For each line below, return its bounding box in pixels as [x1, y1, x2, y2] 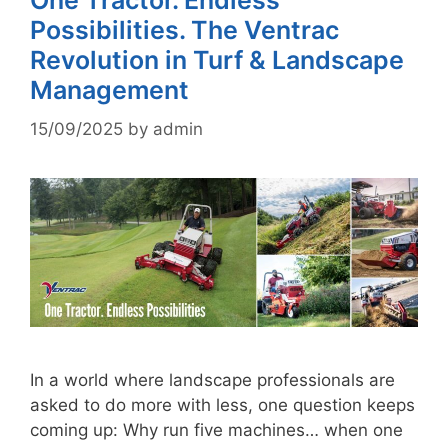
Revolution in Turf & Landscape [30, 45, 404, 76]
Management [30, 75, 189, 106]
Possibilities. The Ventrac [30, 15, 339, 46]
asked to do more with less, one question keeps [30, 394, 415, 415]
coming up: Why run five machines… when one [30, 419, 403, 440]
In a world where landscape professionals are [30, 369, 395, 390]
